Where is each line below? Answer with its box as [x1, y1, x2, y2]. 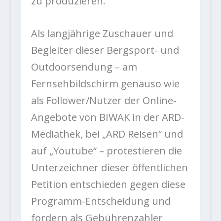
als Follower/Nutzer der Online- [31, 94, 177, 108]
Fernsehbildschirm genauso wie [31, 77, 180, 91]
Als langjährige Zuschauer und [31, 27, 173, 40]
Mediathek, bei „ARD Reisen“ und [31, 127, 183, 141]
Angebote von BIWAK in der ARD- [31, 110, 184, 124]
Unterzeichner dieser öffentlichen [31, 161, 188, 175]
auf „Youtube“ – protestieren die [31, 144, 182, 158]
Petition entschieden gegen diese [31, 178, 185, 191]
